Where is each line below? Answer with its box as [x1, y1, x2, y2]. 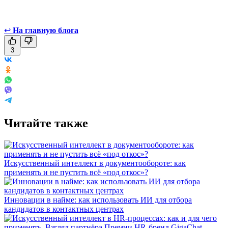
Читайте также [4, 116, 88, 130]
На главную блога [13, 25, 78, 35]
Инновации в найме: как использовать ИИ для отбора [4, 195, 192, 204]
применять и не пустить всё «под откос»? [4, 167, 148, 177]
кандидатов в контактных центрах [4, 204, 124, 213]
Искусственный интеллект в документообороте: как [4, 158, 186, 167]
